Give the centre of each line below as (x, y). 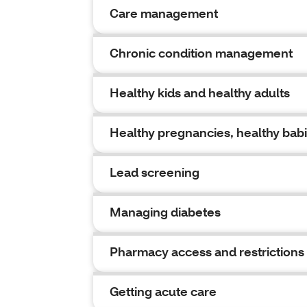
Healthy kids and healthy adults (200, 93)
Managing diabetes (165, 212)
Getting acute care (163, 292)
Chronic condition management (201, 53)
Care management (164, 13)
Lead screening (155, 172)
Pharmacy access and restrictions (207, 252)
